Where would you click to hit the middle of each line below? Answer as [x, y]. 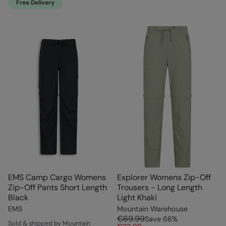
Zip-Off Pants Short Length [58, 188]
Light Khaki [137, 198]
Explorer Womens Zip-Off [164, 178]
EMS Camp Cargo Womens [57, 178]
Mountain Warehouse [152, 209]
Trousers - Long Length [160, 188]
